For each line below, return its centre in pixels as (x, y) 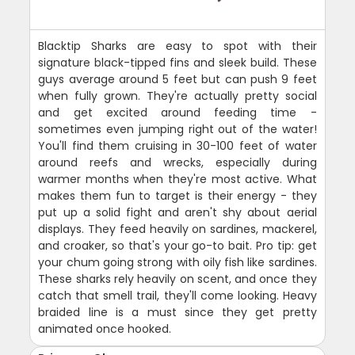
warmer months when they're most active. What (177, 179)
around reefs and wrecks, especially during (177, 163)
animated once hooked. (105, 329)
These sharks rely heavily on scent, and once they (177, 279)
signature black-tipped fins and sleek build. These (177, 63)
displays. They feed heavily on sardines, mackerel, (177, 229)
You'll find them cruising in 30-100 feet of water (177, 146)
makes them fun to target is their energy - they (177, 196)
